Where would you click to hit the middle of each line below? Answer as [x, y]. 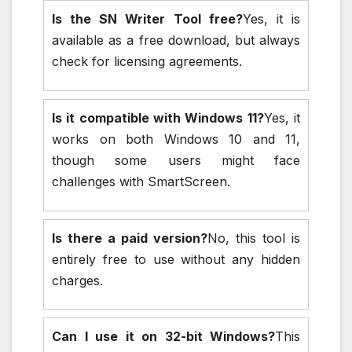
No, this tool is [254, 238]
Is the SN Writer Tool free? [147, 19]
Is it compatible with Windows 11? [158, 117]
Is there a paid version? [130, 238]
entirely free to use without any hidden [176, 259]
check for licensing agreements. [147, 62]
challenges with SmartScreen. [141, 181]
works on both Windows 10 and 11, [176, 139]
